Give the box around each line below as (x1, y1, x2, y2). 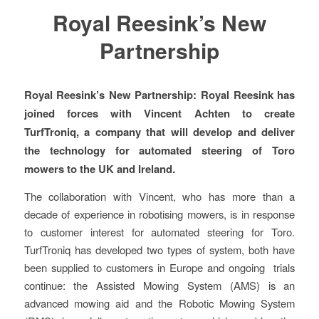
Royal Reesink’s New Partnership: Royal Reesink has (23, 87, 296, 103)
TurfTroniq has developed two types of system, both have (23, 241, 296, 257)
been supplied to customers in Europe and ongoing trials (23, 259, 296, 275)
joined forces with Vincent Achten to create (23, 105, 296, 122)
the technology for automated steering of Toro (23, 142, 296, 159)
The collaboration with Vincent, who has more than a (23, 188, 296, 204)
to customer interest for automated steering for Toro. (23, 224, 296, 239)
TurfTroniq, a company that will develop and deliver (23, 124, 296, 140)
